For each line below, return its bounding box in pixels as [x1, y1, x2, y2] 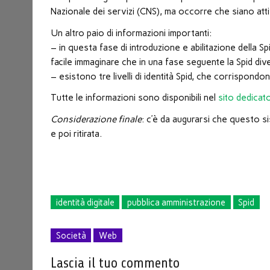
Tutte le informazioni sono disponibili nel [51, 92, 219, 104]
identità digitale [55, 196, 115, 208]
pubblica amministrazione [127, 196, 226, 208]
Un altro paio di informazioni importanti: [51, 27, 212, 39]
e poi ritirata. [51, 128, 102, 139]
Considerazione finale [51, 113, 142, 125]
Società [55, 230, 86, 241]
